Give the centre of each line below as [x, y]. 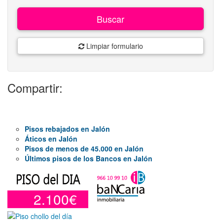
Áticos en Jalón [51, 138]
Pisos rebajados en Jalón [67, 129]
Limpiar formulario [113, 46]
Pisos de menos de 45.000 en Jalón [84, 148]
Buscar [110, 18]
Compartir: [35, 87]
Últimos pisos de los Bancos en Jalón [89, 158]
